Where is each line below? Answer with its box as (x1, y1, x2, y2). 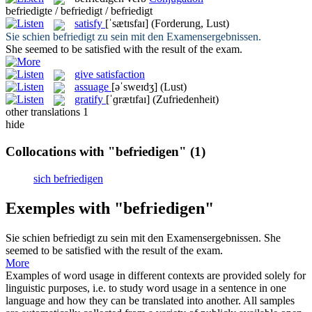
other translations (6, 106, 83, 118)
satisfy (75, 17, 102, 30)
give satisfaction (75, 68, 145, 80)
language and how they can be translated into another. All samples (6, 294, 295, 306)
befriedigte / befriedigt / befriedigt (6, 5, 153, 17)
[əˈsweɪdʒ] (111, 80, 157, 93)
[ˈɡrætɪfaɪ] (106, 93, 150, 106)
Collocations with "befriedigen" (6, 144, 187, 159)
